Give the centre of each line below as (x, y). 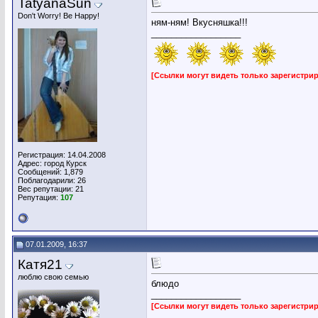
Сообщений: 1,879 (50, 172)
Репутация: (39, 197)
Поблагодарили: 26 (52, 180)
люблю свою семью (53, 277)
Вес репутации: (46, 189)
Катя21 (40, 264)
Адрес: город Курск (52, 163)
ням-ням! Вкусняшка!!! (199, 23)
